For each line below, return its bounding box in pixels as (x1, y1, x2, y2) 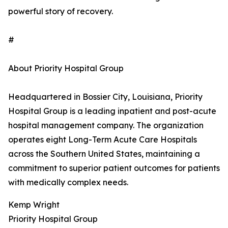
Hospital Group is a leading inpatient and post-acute (8, 106, 216, 117)
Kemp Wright (8, 199, 60, 210)
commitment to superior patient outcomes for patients (8, 163, 220, 174)
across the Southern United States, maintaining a (8, 149, 200, 159)
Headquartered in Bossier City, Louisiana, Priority (8, 92, 203, 102)
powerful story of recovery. (8, 6, 113, 17)
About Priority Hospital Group (8, 63, 124, 74)
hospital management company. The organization (8, 120, 204, 131)
